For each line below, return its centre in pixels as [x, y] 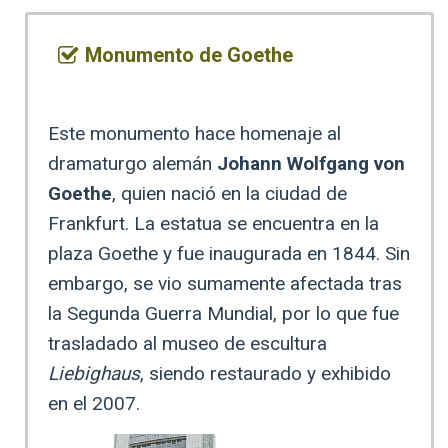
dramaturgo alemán [132, 164]
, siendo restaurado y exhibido [265, 374]
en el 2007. [94, 404]
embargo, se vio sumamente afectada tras [225, 284]
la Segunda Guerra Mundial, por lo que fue [223, 314]
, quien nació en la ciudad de [229, 194]
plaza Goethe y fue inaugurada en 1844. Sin [229, 254]
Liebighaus [94, 374]
